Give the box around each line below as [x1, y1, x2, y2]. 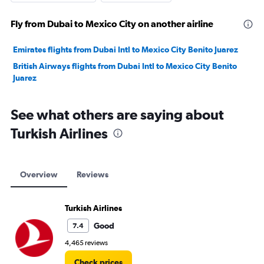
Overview [20, 170, 58, 179]
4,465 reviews [65, 239, 108, 247]
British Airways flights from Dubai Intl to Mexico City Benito [13, 61, 237, 71]
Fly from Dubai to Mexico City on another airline [11, 18, 213, 29]
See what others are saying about [11, 106, 224, 123]
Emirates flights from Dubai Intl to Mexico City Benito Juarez [13, 45, 238, 54]
